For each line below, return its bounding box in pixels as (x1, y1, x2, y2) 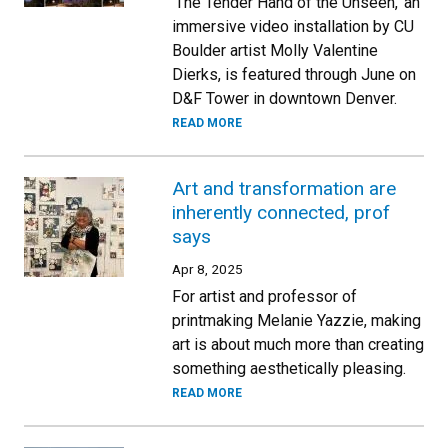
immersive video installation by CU (172, 17, 414, 36)
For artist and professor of (172, 287, 357, 306)
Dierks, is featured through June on (172, 65, 416, 84)
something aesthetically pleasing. (172, 359, 406, 378)
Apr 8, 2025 (172, 261, 243, 277)
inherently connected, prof (172, 201, 390, 224)
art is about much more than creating (172, 335, 424, 354)
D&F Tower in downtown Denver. (172, 89, 397, 108)
